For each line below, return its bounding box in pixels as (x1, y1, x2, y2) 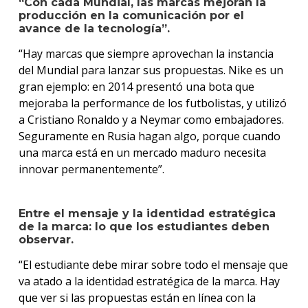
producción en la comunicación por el (18, 8, 244, 22)
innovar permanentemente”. (18, 161, 164, 177)
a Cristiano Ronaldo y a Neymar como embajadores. (18, 111, 284, 127)
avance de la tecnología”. (18, 21, 170, 35)
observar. (18, 232, 74, 246)
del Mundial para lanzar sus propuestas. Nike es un (18, 62, 283, 78)
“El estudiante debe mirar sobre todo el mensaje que (18, 256, 288, 272)
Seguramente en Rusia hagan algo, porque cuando (18, 128, 280, 144)
